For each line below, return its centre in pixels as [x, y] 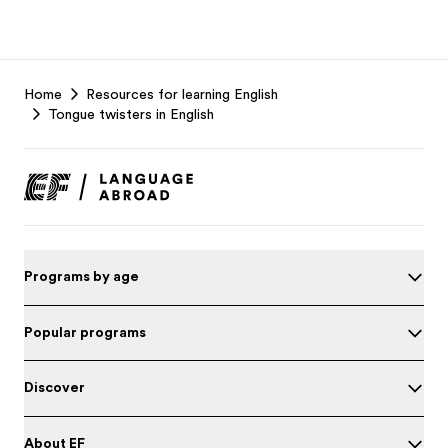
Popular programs [85, 331]
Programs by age [81, 276]
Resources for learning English [182, 94]
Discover [54, 387]
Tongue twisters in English [131, 114]
